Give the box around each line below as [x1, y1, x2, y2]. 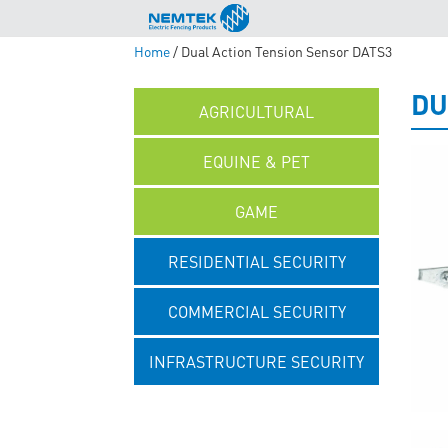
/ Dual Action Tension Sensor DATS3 [170, 42, 393, 60]
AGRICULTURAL [199, 101, 315, 122]
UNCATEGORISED [193, 401, 321, 422]
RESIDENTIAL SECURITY [167, 251, 346, 272]
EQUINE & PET [203, 151, 311, 172]
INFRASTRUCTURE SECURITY [149, 351, 365, 372]
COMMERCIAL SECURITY [167, 301, 346, 322]
